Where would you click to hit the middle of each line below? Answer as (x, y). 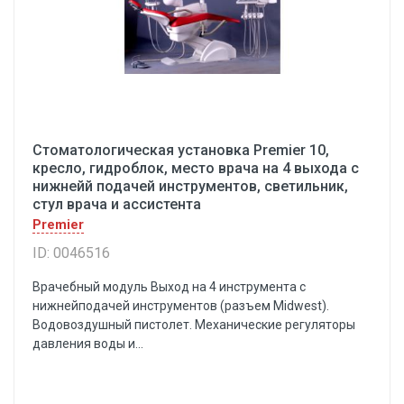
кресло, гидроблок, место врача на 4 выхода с (196, 168)
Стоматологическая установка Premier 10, (181, 150)
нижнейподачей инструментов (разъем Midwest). (181, 306)
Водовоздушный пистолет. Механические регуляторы (194, 325)
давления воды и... (88, 344)
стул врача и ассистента (117, 204)
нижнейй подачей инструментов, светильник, (190, 186)
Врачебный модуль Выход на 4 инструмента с (169, 287)
